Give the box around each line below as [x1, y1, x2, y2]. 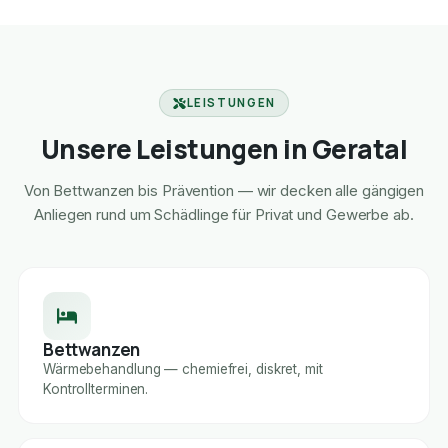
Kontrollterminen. [42, 381, 149, 398]
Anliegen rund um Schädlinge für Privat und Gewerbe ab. [34, 205, 414, 225]
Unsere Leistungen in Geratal [40, 131, 408, 168]
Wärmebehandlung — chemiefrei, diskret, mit [42, 361, 323, 378]
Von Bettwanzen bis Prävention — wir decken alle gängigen [23, 181, 425, 201]
